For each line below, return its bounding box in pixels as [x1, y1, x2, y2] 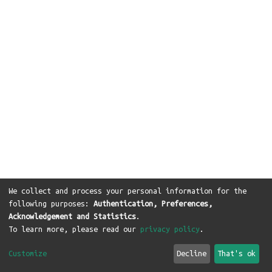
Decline [177, 249, 207, 258]
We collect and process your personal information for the [8, 186, 246, 195]
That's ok [217, 249, 256, 258]
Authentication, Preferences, [93, 199, 212, 208]
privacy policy [140, 224, 200, 233]
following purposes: [8, 199, 93, 208]
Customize [8, 249, 47, 258]
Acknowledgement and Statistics [8, 211, 136, 220]
